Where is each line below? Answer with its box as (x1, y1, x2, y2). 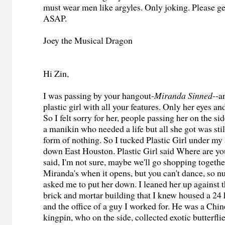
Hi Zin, (43, 67, 69, 80)
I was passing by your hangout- (43, 89, 155, 102)
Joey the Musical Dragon (43, 34, 133, 47)
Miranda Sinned (154, 89, 213, 102)
